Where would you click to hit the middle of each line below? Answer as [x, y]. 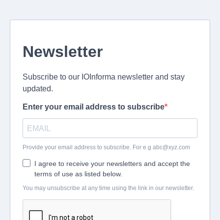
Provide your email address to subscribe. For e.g [88, 147]
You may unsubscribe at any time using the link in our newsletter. [108, 188]
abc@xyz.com [171, 147]
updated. [38, 89]
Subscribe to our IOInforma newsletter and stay [104, 77]
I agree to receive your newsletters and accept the [112, 164]
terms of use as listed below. [78, 174]
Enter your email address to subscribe [94, 107]
